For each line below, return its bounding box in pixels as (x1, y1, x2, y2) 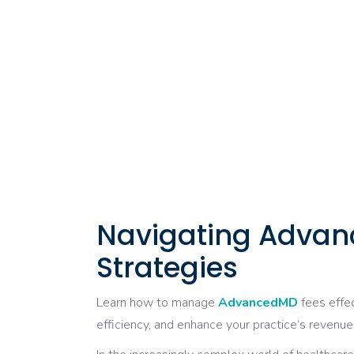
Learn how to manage (96, 294, 218, 312)
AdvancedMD (218, 294, 298, 312)
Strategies (96, 248, 238, 288)
